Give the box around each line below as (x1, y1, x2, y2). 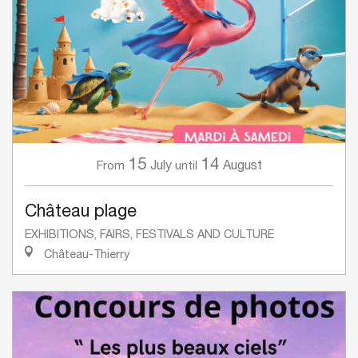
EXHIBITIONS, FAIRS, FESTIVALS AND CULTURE (25, 227, 274, 241)
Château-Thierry (41, 247, 129, 261)
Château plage (25, 200, 137, 221)
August (222, 157, 262, 173)
